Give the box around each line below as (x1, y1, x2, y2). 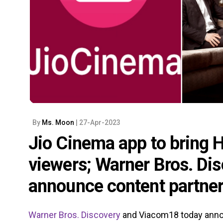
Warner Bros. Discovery (28, 209, 120, 220)
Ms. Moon (42, 118, 76, 126)
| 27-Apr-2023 (76, 118, 120, 126)
